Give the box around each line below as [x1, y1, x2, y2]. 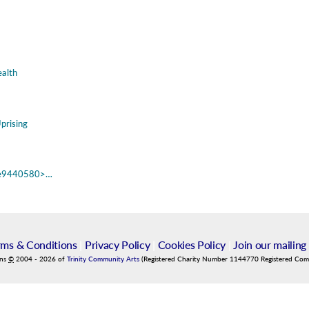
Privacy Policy [84, 237, 150, 251]
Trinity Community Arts [67, 255, 141, 263]
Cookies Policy [157, 237, 226, 251]
